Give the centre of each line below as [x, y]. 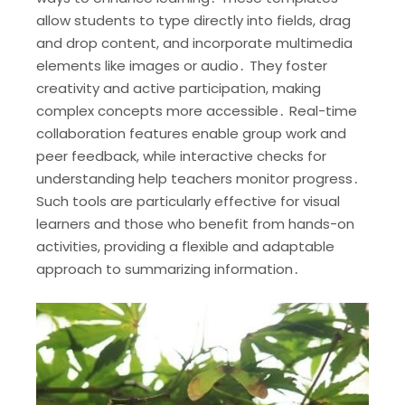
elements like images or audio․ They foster [182, 65]
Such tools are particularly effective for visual [188, 201]
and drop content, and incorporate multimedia [194, 42]
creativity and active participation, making [179, 88]
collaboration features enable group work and [191, 133]
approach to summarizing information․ [168, 268]
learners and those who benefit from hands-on [195, 223]
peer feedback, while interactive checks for [181, 155]
